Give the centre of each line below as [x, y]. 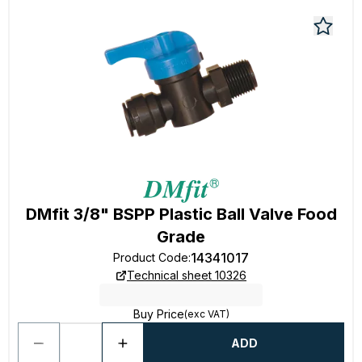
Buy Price [158, 314]
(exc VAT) [206, 314]
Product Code [151, 257]
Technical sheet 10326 [187, 275]
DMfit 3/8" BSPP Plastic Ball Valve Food [181, 214]
